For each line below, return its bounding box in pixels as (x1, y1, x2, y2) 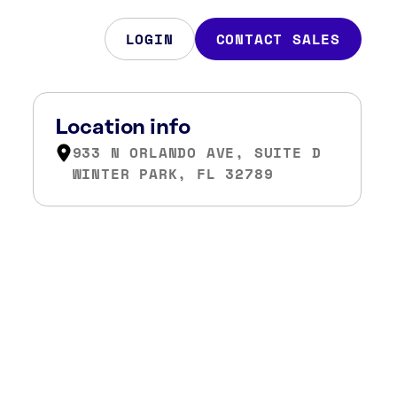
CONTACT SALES (215, 28, 340, 50)
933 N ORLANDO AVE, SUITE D (72, 142, 322, 163)
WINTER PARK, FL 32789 (72, 163, 274, 184)
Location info (54, 116, 191, 139)
